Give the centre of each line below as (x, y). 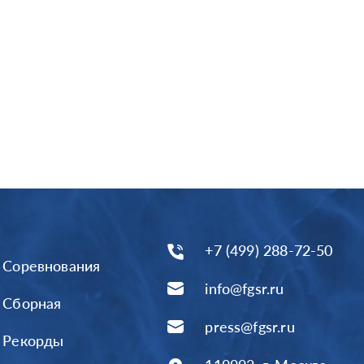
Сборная (32, 303)
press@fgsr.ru (250, 327)
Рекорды (33, 341)
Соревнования (52, 266)
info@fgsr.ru (245, 288)
